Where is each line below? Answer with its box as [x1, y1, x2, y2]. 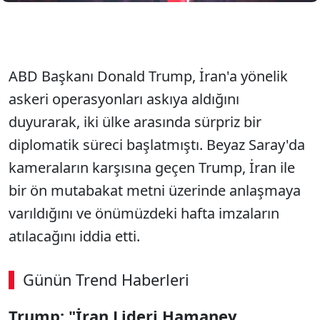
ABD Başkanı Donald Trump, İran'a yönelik [9, 66, 288, 86]
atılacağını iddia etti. [9, 226, 140, 246]
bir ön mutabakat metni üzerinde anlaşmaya [9, 181, 301, 200]
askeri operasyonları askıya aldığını [9, 89, 239, 109]
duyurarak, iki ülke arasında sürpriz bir [9, 112, 261, 131]
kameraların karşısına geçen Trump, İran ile [9, 158, 295, 177]
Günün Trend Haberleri [23, 269, 189, 290]
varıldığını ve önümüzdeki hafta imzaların [9, 204, 279, 223]
